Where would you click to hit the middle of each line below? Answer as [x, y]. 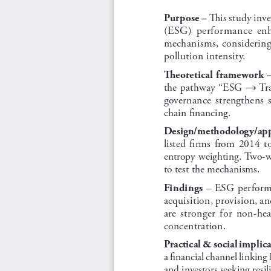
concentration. [195, 224]
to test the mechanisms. [212, 168]
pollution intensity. [204, 55]
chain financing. [197, 111]
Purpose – [185, 17]
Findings [183, 186]
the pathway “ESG [205, 86]
